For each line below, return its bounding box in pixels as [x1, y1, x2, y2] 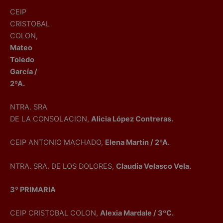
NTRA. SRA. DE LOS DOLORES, [10, 161, 116, 171]
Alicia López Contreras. [91, 114, 173, 124]
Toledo [10, 55, 34, 64]
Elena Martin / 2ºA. [105, 138, 170, 147]
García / [10, 67, 37, 76]
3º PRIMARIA [10, 185, 56, 195]
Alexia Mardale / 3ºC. [100, 209, 174, 218]
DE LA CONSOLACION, [10, 114, 91, 124]
